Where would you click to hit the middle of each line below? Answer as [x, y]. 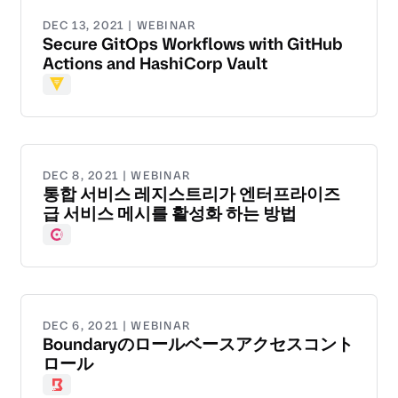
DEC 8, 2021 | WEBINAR [117, 176]
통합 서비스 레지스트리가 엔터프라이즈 [191, 195]
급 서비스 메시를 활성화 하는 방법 [170, 214]
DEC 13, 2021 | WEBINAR [119, 26]
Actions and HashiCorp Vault [155, 64]
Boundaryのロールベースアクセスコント [198, 345]
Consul [72, 245]
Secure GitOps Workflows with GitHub [193, 44]
